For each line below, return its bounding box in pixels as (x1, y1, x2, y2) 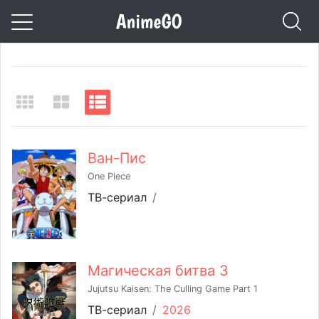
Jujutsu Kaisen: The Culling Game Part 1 (88, 283, 258, 295)
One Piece (88, 171, 130, 182)
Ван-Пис (88, 150, 146, 167)
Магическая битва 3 (88, 262, 229, 280)
